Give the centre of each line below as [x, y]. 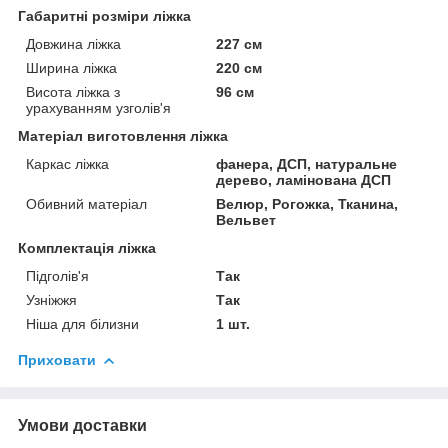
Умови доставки [82, 425]
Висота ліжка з [73, 91]
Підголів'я [57, 275]
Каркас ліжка [67, 163]
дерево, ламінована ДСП [304, 179]
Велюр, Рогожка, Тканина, [307, 203]
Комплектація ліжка [87, 247]
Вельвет [246, 219]
